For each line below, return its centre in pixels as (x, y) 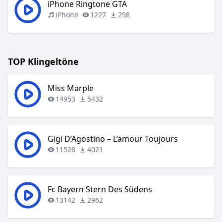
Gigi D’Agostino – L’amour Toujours (113, 139)
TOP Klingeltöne (43, 61)
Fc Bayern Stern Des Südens (100, 189)
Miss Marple (71, 88)
